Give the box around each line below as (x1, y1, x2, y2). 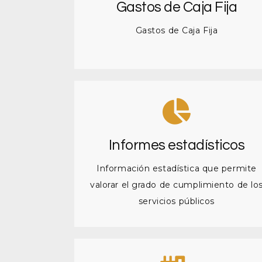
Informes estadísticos (108, 137, 245, 153)
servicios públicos (138, 196, 215, 206)
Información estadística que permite (96, 163, 257, 174)
